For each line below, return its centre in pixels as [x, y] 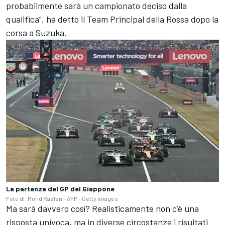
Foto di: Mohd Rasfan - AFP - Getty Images [62, 198]
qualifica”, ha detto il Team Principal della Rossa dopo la [112, 19]
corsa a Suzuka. [36, 33]
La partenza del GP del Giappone [60, 188]
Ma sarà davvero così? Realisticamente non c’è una [102, 208]
